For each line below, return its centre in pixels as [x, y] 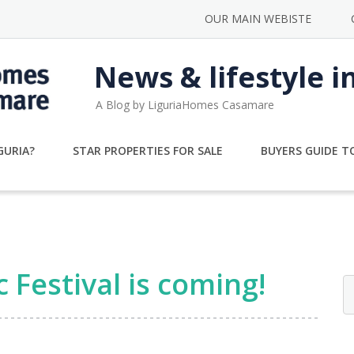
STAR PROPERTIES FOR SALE [147, 151]
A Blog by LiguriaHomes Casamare [185, 104]
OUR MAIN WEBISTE [258, 19]
